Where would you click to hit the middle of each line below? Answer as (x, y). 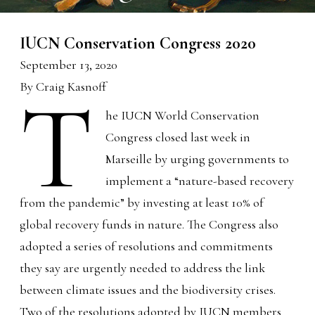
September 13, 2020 (69, 64)
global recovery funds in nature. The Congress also (149, 224)
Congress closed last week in (178, 137)
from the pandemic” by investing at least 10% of (142, 202)
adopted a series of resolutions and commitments (147, 246)
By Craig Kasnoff (63, 86)
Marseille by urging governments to (197, 159)
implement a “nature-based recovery (199, 180)
